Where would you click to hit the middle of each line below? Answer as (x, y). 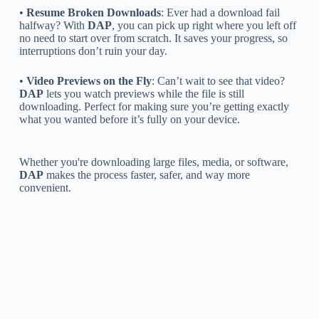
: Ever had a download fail (220, 12)
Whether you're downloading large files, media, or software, (153, 162)
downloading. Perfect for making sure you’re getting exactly (154, 106)
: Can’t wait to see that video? (218, 80)
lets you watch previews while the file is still (143, 93)
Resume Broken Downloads (93, 12)
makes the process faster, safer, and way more (146, 174)
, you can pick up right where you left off (204, 25)
